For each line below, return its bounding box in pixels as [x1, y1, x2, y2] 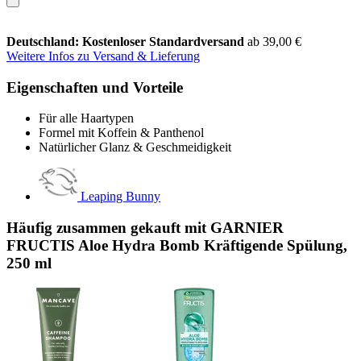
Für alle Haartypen [39, 111, 134, 126]
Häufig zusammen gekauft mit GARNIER [6, 218, 284, 236]
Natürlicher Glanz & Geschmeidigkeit [39, 140, 231, 155]
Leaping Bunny [81, 189, 160, 204]
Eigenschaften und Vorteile [6, 78, 183, 96]
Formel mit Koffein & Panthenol [39, 126, 204, 140]
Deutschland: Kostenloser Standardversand [6, 34, 247, 48]
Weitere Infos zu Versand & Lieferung [6, 48, 200, 63]
